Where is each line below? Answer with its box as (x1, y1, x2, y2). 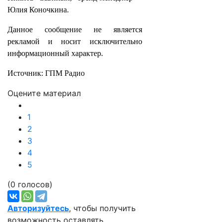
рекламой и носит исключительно (7, 37, 142, 46)
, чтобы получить (69, 203, 136, 213)
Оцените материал (7, 88, 81, 98)
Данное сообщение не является (7, 25, 142, 34)
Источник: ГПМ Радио (7, 69, 85, 77)
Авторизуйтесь (7, 203, 69, 213)
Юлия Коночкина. (7, 5, 69, 14)
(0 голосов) (7, 179, 53, 189)
